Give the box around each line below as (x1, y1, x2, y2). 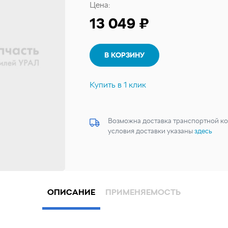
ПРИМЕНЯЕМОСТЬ (105, 187, 181, 197)
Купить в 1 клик (90, 80, 146, 90)
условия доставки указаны (108, 127, 194, 135)
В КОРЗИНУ (104, 51, 145, 59)
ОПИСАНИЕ (47, 187, 95, 197)
